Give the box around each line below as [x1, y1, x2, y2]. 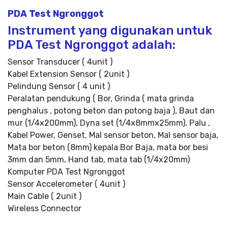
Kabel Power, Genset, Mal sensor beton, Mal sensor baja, [8, 130, 218, 140]
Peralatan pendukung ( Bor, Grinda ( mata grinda [8, 94, 194, 103]
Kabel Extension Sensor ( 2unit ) [8, 69, 129, 79]
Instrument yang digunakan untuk [8, 23, 212, 38]
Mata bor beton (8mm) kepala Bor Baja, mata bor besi [8, 142, 208, 152]
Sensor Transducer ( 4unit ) [8, 57, 112, 67]
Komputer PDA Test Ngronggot [8, 167, 125, 177]
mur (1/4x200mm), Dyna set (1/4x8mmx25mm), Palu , [8, 118, 210, 128]
